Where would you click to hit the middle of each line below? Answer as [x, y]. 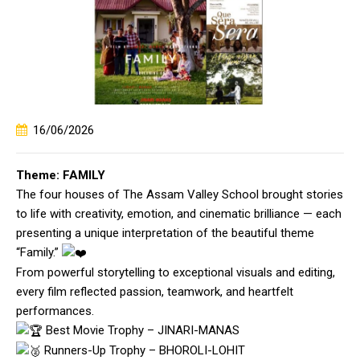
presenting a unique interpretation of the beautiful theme [165, 233]
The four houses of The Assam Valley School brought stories [180, 195]
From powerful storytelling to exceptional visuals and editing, [176, 273]
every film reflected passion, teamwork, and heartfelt [155, 292]
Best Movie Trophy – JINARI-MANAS [141, 331]
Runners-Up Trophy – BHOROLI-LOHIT [143, 351]
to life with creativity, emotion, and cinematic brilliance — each [179, 214]
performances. [55, 311]
